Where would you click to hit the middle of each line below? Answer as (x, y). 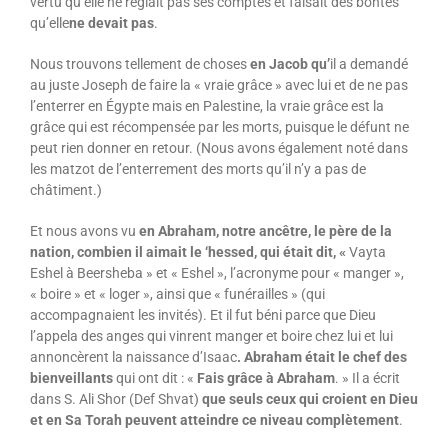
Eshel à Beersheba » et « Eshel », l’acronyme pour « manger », (216, 272)
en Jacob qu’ (288, 63)
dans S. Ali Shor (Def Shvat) (115, 398)
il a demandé (368, 63)
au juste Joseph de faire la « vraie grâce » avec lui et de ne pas (218, 84)
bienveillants (71, 377)
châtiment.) (65, 189)
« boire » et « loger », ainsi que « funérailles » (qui (177, 293)
